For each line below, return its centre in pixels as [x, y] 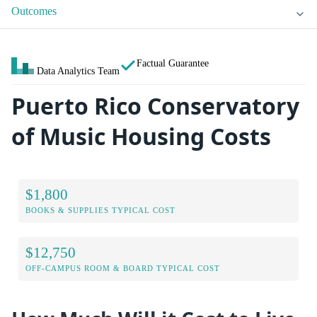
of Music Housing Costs [141, 137]
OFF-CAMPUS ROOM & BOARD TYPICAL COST [123, 268]
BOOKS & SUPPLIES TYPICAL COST [100, 210]
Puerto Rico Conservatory [155, 106]
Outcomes [34, 11]
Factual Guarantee [173, 63]
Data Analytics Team [78, 71]
